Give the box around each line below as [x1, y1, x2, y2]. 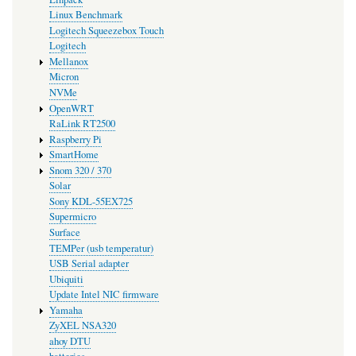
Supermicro [48, 210, 96, 224]
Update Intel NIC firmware [48, 288, 159, 302]
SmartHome [48, 148, 99, 162]
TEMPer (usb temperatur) [48, 241, 153, 255]
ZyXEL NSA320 [48, 319, 116, 333]
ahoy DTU [48, 334, 91, 348]
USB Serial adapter [48, 257, 129, 271]
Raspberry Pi [48, 132, 102, 146]
